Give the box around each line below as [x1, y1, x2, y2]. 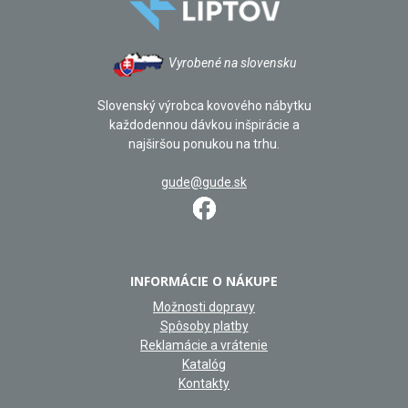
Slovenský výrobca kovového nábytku [97, 97, 311, 113]
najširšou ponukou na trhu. [128, 136, 280, 151]
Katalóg [182, 356, 226, 372]
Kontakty [178, 375, 229, 391]
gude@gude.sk [161, 174, 247, 189]
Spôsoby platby [159, 318, 249, 333]
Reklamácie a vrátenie [140, 337, 268, 352]
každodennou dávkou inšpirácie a [108, 117, 300, 132]
